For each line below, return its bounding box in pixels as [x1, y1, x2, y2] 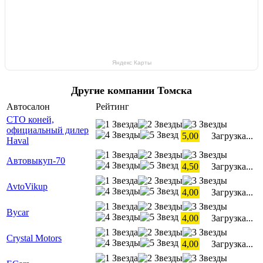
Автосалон [6, 102, 50, 112]
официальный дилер [6, 125, 89, 136]
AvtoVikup [6, 181, 48, 192]
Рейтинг [96, 102, 129, 112]
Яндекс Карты [112, 59, 151, 66]
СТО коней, [6, 114, 54, 125]
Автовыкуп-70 [6, 156, 65, 166]
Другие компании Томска [71, 85, 192, 97]
